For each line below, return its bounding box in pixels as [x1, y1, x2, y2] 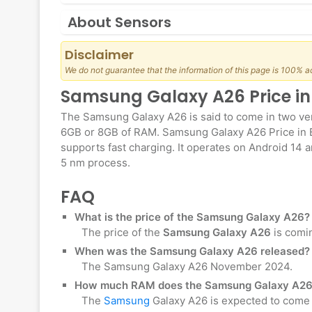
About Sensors [68, 13, 171, 33]
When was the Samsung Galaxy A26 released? [75, 244, 310, 258]
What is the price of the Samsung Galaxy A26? [75, 210, 310, 224]
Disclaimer [65, 46, 134, 64]
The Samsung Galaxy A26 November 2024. [81, 260, 292, 274]
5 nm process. [61, 156, 130, 170]
